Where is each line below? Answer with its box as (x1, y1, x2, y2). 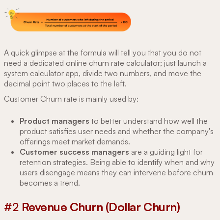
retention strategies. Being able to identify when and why (20, 157, 215, 167)
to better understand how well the (91, 115, 208, 126)
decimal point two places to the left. (4, 78, 127, 88)
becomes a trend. (20, 177, 80, 188)
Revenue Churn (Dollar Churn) (21, 199, 180, 214)
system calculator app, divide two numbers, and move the (4, 68, 201, 78)
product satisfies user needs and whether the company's (20, 126, 214, 136)
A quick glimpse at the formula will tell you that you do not (4, 47, 201, 57)
